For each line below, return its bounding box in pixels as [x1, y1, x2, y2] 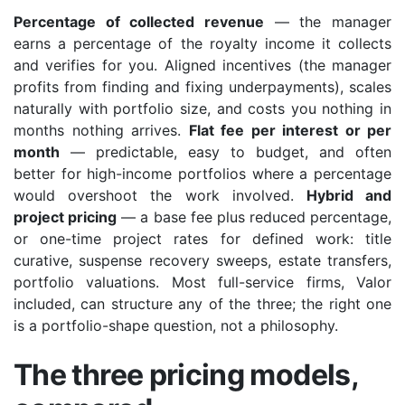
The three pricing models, [14, 356, 358, 392]
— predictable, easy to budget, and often [60, 142, 391, 161]
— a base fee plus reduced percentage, [117, 207, 391, 226]
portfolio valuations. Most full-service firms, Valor [14, 272, 391, 291]
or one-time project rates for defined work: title [14, 229, 391, 248]
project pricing [14, 207, 118, 226]
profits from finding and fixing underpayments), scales [14, 77, 391, 96]
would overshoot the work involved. [14, 185, 306, 204]
